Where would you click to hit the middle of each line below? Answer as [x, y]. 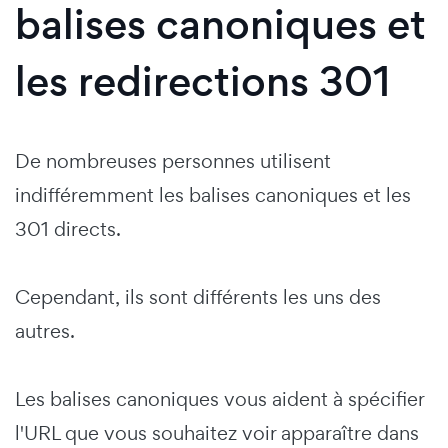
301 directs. [70, 228]
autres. [47, 330]
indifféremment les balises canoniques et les [213, 194]
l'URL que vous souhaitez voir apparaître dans [217, 432]
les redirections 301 [203, 81]
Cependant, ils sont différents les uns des [198, 296]
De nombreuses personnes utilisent [173, 160]
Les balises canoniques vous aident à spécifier [219, 398]
